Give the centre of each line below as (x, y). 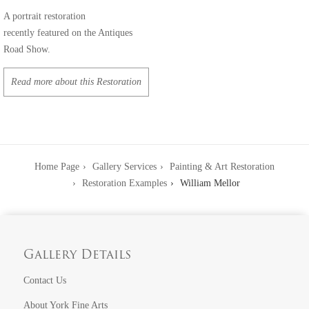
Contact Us (45, 280)
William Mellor (210, 183)
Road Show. (27, 49)
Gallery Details (78, 255)
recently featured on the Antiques (68, 32)
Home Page (57, 166)
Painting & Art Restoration (222, 166)
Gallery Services (124, 166)
